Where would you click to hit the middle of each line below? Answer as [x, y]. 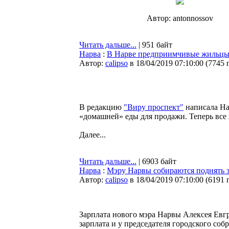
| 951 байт [154, 45]
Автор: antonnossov [180, 18]
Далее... [93, 135]
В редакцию [101, 107]
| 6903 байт [156, 161]
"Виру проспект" [154, 107]
